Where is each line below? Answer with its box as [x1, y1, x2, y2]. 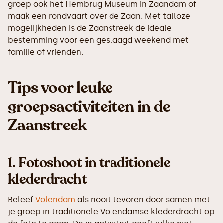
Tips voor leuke [8, 77, 113, 99]
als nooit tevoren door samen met [75, 195, 210, 205]
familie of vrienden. [8, 47, 83, 57]
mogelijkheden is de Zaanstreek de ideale [8, 23, 172, 33]
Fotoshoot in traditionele [18, 153, 171, 173]
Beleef [8, 195, 35, 205]
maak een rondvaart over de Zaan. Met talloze [8, 11, 190, 21]
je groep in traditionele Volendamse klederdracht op [8, 207, 215, 217]
